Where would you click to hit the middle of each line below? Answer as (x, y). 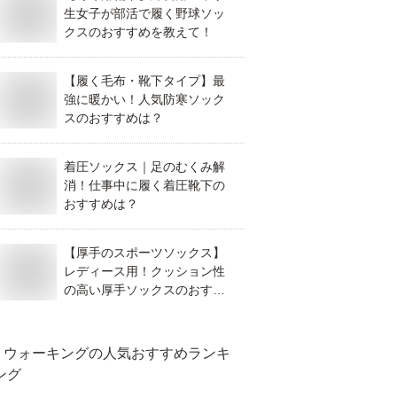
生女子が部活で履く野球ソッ (144, 13)
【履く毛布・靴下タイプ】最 (144, 81)
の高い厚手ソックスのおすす (144, 290)
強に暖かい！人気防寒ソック (144, 99)
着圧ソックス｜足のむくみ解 (144, 167)
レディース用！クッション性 (144, 271)
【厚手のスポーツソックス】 (144, 253)
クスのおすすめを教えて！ (138, 32)
